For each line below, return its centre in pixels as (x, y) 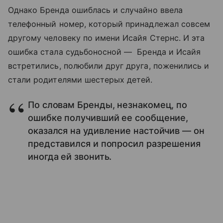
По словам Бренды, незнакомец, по (108, 105)
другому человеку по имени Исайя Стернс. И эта (107, 38)
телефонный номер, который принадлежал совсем (109, 24)
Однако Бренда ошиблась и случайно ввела (95, 10)
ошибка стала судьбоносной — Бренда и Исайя (105, 52)
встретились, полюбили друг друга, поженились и (109, 66)
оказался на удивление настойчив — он (116, 131)
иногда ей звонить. (70, 157)
